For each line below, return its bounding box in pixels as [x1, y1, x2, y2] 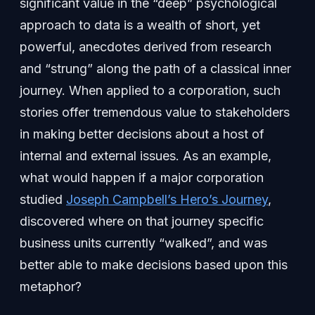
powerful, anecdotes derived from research [20, 39, 271, 55]
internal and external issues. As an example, [20, 148, 271, 164]
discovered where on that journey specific [20, 214, 264, 229]
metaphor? [20, 279, 82, 295]
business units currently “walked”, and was [20, 236, 267, 251]
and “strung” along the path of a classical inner [20, 61, 291, 77]
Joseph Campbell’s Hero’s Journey [66, 192, 268, 207]
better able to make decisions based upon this [20, 257, 288, 273]
